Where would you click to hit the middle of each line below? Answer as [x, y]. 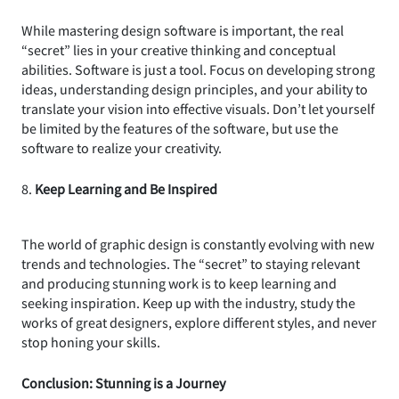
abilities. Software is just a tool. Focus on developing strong [198, 69]
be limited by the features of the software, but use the [180, 128]
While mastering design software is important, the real [183, 30]
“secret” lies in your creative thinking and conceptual [179, 49]
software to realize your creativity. [122, 147]
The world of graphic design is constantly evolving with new [198, 244]
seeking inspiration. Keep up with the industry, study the [188, 302]
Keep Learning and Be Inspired [126, 188]
